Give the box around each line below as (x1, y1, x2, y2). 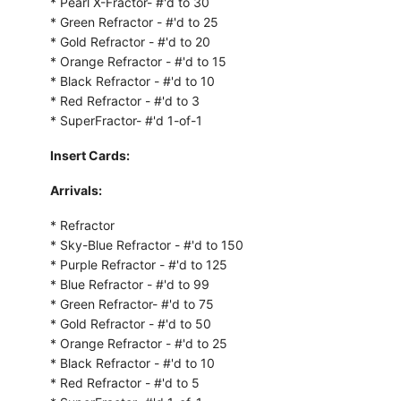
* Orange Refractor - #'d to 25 (49, 335, 227, 351)
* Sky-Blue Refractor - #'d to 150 (49, 236, 243, 252)
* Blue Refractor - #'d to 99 (49, 276, 209, 292)
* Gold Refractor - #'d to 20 (49, 33, 210, 49)
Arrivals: (49, 182, 102, 198)
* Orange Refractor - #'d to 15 (49, 53, 226, 69)
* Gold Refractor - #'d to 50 (49, 315, 211, 331)
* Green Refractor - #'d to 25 (49, 13, 218, 30)
